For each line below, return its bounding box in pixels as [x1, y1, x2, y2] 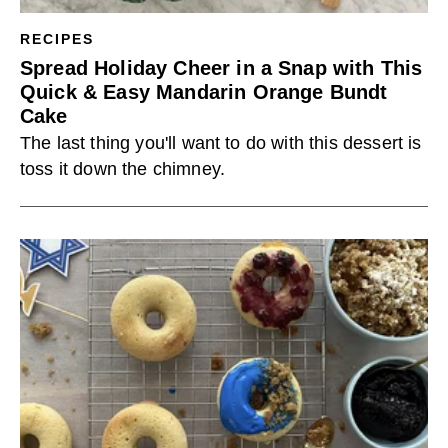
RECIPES [20, 31, 95, 47]
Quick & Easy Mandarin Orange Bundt [20, 81, 388, 103]
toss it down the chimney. [20, 159, 226, 179]
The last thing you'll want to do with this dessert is [20, 133, 422, 153]
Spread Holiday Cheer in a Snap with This [20, 57, 423, 79]
